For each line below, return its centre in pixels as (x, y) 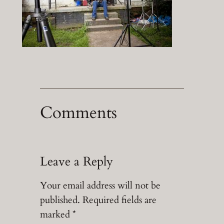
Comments (78, 113)
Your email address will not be (100, 186)
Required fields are (119, 200)
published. (60, 200)
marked (56, 215)
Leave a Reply (76, 161)
